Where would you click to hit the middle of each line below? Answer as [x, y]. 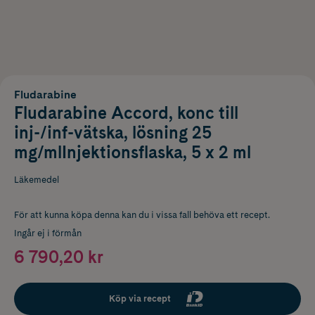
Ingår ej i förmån [48, 233]
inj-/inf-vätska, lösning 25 [113, 132]
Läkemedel [37, 179]
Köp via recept [140, 298]
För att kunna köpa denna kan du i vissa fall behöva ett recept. [142, 214]
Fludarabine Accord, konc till [126, 112]
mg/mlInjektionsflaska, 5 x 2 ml [133, 152]
